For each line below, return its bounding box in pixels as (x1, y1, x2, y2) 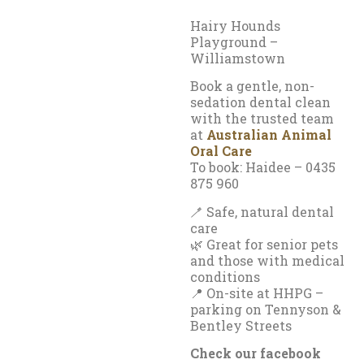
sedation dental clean (190, 93, 331, 111)
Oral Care (190, 142, 252, 160)
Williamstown (190, 50, 285, 67)
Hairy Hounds (190, 17, 280, 35)
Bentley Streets (190, 316, 292, 334)
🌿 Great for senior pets (190, 235, 338, 253)
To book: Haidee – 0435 (190, 158, 336, 176)
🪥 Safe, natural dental (190, 202, 334, 220)
